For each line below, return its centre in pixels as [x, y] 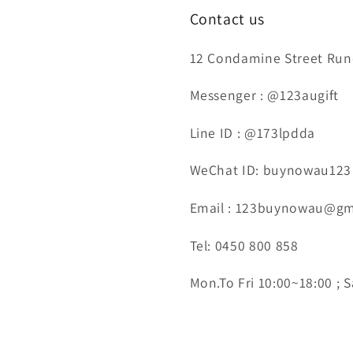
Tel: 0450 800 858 [244, 245]
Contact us [227, 19]
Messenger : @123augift [264, 95]
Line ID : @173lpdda [253, 132]
